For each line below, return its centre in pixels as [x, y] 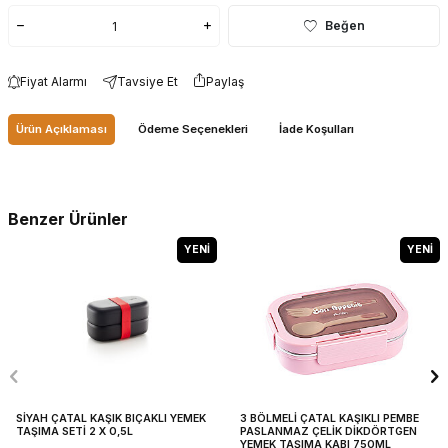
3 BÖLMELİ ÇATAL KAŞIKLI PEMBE [329, 419]
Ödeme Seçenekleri [193, 129]
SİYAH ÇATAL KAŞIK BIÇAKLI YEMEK [111, 419]
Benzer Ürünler [68, 219]
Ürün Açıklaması [61, 129]
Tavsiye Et [147, 81]
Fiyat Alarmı [53, 81]
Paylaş [225, 81]
